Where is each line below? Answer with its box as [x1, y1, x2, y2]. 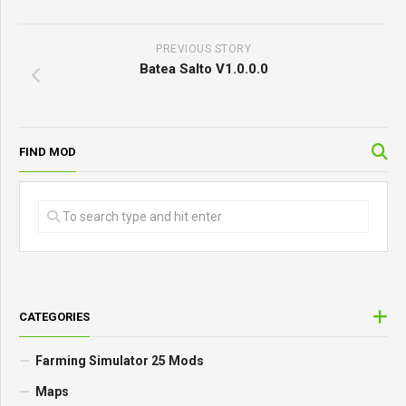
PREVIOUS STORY [156, 43, 251, 56]
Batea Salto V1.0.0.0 [139, 61, 268, 78]
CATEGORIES [19, 310, 90, 324]
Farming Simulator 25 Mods [35, 353, 204, 369]
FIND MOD [19, 145, 76, 159]
